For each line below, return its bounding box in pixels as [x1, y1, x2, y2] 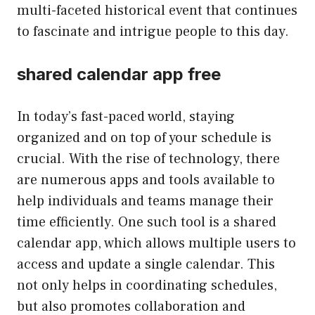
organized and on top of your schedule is [17, 128, 271, 147]
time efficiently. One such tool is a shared [17, 212, 276, 231]
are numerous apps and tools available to [17, 170, 275, 189]
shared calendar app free [17, 63, 221, 84]
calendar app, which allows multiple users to [17, 233, 296, 252]
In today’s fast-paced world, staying [17, 107, 235, 126]
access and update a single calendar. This [17, 255, 275, 274]
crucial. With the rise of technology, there [17, 149, 280, 168]
